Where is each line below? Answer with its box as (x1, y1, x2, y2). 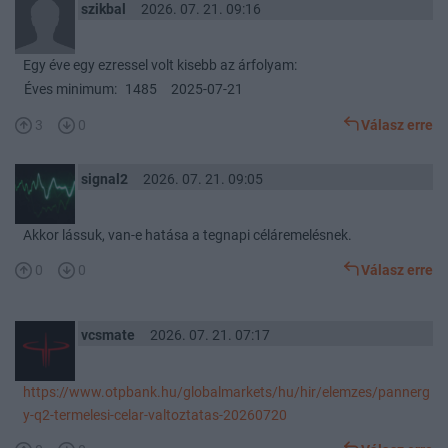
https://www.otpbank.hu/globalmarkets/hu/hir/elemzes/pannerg (23, 383, 430, 401)
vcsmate (80, 327, 135, 344)
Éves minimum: (24, 81, 117, 99)
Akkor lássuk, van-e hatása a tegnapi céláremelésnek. (23, 227, 352, 245)
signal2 (80, 170, 128, 187)
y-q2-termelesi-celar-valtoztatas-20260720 (23, 406, 287, 424)
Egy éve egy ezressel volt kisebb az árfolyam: (23, 57, 297, 75)
